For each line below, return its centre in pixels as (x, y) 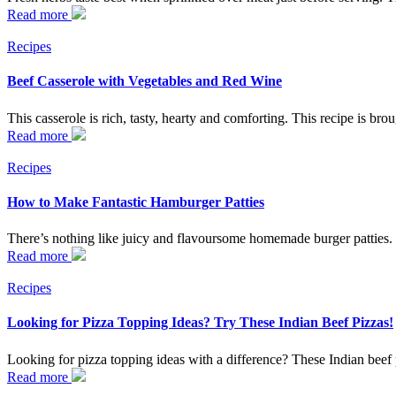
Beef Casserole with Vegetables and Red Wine (145, 81)
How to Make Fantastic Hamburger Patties (136, 202)
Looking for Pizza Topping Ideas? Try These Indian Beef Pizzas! (200, 323)
